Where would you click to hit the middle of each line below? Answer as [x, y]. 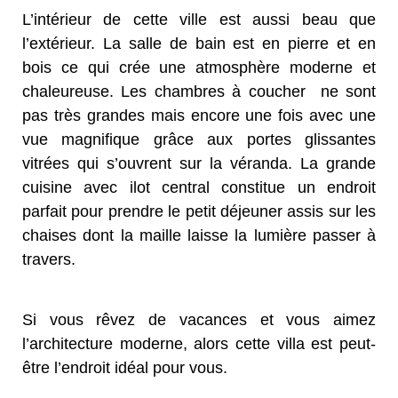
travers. [49, 259]
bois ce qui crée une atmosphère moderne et [199, 68]
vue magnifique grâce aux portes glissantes [199, 139]
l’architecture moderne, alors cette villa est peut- [199, 344]
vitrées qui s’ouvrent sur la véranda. [161, 163]
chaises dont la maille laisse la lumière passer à [199, 235]
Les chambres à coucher [217, 92]
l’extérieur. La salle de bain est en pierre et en [199, 44]
